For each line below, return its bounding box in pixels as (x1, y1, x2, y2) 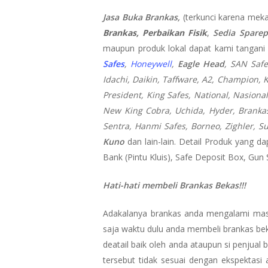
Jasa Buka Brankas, (103, 11, 181, 23)
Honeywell (130, 57, 172, 69)
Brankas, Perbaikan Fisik (103, 26, 208, 38)
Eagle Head (178, 57, 225, 69)
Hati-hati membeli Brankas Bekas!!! (103, 179, 249, 191)
